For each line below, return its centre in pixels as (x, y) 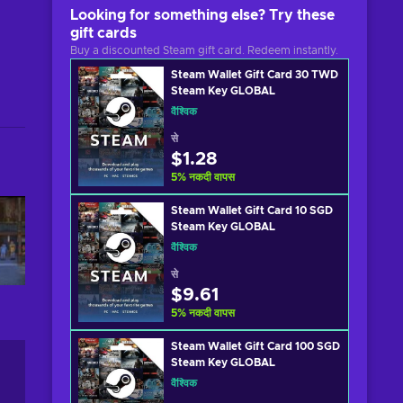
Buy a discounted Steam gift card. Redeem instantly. (204, 50)
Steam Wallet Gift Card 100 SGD (255, 346)
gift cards (103, 33)
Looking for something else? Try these (202, 15)
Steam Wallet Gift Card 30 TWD (255, 75)
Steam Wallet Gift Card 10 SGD (252, 210)
